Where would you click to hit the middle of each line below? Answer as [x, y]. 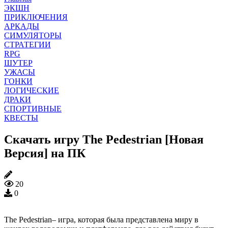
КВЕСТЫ [21, 118]
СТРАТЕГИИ [27, 44]
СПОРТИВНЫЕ [33, 108]
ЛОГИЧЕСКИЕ [32, 90]
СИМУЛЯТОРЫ [33, 35]
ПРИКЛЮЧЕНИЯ [36, 17]
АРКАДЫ [22, 26]
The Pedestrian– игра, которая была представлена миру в [101, 219]
